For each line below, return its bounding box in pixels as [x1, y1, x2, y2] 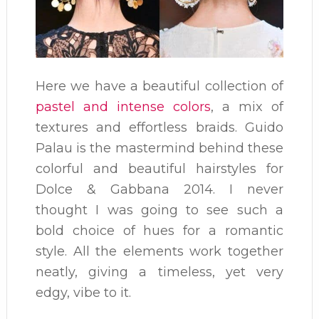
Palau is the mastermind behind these [35, 140, 284, 157]
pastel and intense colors [35, 99, 211, 115]
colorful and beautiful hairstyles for [35, 161, 284, 177]
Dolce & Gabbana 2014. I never [35, 182, 284, 198]
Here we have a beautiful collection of [35, 78, 284, 95]
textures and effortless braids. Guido [35, 120, 284, 136]
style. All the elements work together [35, 244, 284, 260]
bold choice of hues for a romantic [35, 223, 284, 239]
